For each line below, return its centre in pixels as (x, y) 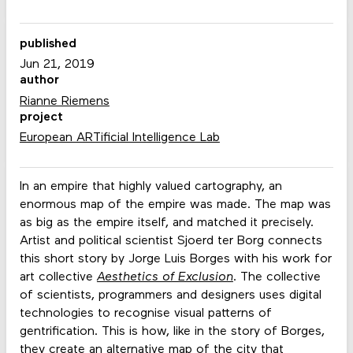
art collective (58, 277)
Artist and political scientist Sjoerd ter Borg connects (171, 241)
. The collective (277, 277)
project (41, 117)
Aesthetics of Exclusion (165, 277)
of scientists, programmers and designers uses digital (170, 295)
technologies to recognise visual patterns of (145, 313)
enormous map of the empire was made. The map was (175, 204)
